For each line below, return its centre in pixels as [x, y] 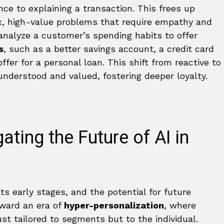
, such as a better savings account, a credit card [109, 49]
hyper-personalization [114, 205]
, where [180, 205]
